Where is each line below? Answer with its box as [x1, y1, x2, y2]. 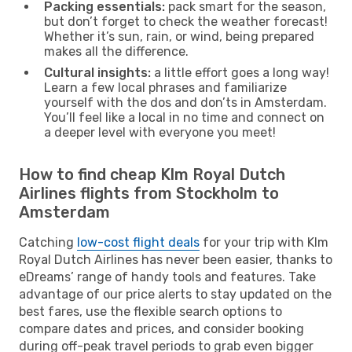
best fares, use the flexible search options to [19, 303, 282, 319]
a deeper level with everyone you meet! [44, 124, 276, 140]
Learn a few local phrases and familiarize [44, 79, 287, 95]
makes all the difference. [44, 43, 189, 59]
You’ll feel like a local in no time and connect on [44, 109, 324, 125]
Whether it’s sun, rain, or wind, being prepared [44, 28, 314, 44]
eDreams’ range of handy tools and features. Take [19, 269, 316, 284]
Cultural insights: [44, 64, 151, 80]
